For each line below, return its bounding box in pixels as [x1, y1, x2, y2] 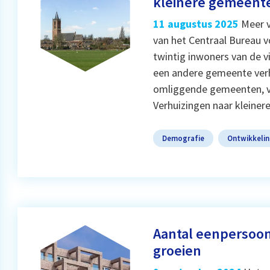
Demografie [162, 133, 204, 143]
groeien [152, 240, 201, 260]
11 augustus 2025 [152, 16, 239, 31]
